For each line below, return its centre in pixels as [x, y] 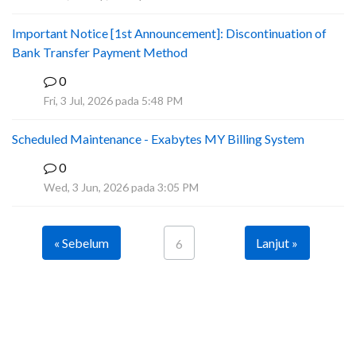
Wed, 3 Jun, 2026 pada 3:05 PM [121, 187]
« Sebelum [81, 243]
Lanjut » [277, 243]
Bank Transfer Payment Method [100, 52]
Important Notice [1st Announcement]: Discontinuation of [169, 33]
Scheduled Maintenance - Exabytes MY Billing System [158, 139]
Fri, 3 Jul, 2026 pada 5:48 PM [113, 101]
